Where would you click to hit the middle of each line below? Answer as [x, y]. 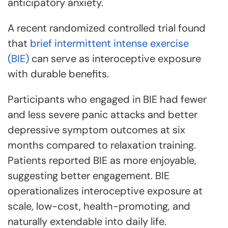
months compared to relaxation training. [102, 145]
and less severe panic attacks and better [103, 115]
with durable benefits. [58, 74]
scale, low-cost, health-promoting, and [99, 206]
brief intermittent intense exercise [109, 43]
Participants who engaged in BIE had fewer [107, 99]
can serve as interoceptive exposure [115, 59]
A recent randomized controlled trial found [107, 28]
